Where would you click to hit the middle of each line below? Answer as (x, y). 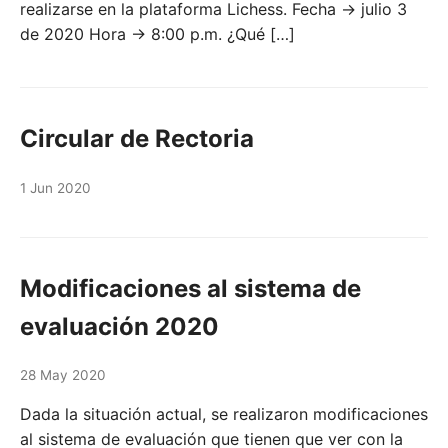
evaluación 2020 (119, 326)
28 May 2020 (63, 375)
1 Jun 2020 (55, 187)
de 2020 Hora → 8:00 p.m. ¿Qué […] (157, 34)
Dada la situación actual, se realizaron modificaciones (224, 414)
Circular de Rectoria (137, 139)
